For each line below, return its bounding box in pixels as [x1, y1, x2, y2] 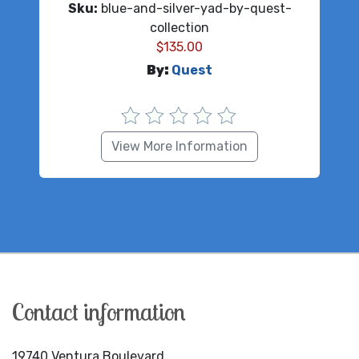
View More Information [111, 138, 248, 154]
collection [150, 19, 209, 35]
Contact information [12, 296, 185, 327]
